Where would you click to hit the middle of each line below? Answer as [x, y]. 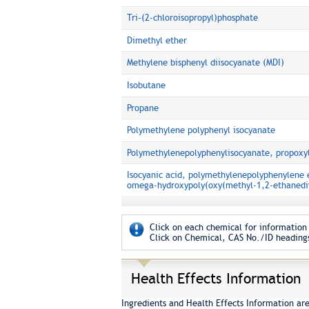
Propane [142, 108]
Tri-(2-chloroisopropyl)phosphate [192, 18]
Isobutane [146, 85]
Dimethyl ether [157, 40]
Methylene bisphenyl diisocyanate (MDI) [205, 62]
